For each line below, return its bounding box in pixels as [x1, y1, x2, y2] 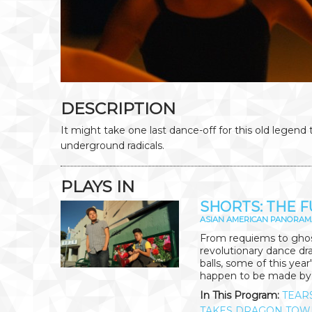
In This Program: [200, 289, 279, 302]
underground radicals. [61, 139, 164, 153]
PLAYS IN [61, 177, 134, 197]
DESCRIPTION [61, 99, 175, 119]
